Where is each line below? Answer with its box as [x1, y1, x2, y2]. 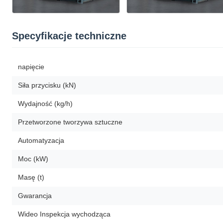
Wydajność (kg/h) [18, 99, 73, 108]
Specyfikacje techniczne [12, 30, 126, 41]
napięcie [18, 62, 44, 71]
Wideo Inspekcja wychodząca [18, 210, 111, 218]
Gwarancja [18, 191, 52, 200]
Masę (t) [18, 173, 44, 181]
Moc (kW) [18, 154, 48, 163]
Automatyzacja [18, 136, 64, 144]
